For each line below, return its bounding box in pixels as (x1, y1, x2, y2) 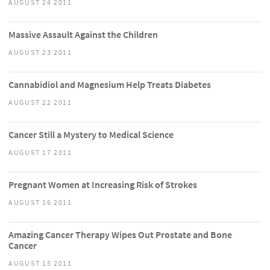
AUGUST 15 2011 (8, 259, 72, 268)
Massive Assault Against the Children (8, 28, 158, 41)
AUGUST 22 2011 (8, 98, 72, 107)
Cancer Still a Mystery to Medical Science (8, 128, 174, 141)
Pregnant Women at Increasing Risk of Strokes (8, 178, 197, 191)
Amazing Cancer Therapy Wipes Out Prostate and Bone (8, 228, 232, 241)
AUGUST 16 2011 (8, 198, 72, 207)
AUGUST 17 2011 (8, 148, 72, 157)
